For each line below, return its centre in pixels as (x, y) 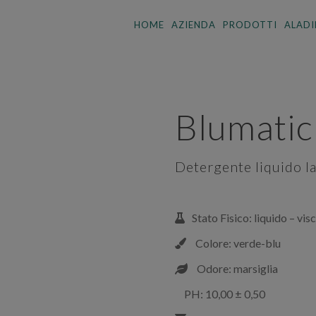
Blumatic (244, 127)
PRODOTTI (250, 25)
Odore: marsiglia (236, 268)
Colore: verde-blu (237, 243)
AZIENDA (194, 25)
